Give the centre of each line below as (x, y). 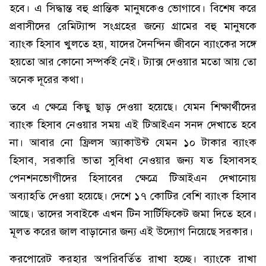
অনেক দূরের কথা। (47, 80)
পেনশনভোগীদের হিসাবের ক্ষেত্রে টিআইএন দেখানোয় (133, 178)
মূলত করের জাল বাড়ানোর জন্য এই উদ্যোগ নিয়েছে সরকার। (131, 232)
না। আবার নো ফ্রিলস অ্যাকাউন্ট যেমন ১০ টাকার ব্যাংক (133, 142)
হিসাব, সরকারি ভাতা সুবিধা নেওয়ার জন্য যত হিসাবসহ (133, 160)
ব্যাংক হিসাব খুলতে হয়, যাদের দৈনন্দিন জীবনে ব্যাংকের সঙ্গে (133, 44)
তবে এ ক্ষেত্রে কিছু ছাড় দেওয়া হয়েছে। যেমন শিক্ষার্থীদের (133, 107)
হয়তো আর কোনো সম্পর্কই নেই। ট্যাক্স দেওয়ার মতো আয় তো (133, 62)
